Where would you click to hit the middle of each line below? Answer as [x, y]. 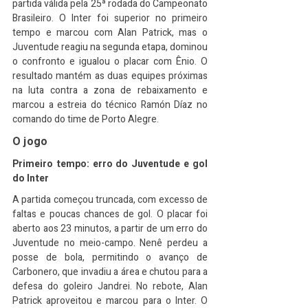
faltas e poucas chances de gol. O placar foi [110, 214]
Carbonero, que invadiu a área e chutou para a [110, 272]
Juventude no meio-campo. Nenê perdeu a [110, 243]
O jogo [30, 142]
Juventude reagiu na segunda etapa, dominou [110, 47]
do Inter [31, 178]
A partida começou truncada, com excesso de [110, 200]
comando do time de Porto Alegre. [86, 119]
